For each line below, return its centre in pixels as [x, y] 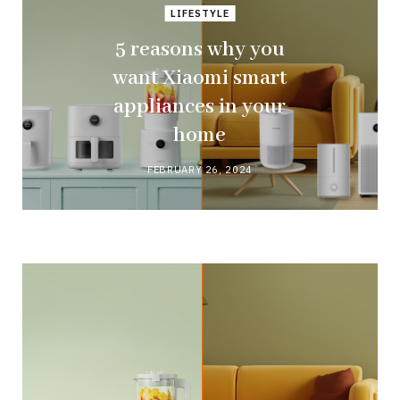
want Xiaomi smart [200, 79]
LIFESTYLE [200, 14]
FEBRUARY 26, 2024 [200, 170]
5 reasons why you [200, 50]
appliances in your [200, 107]
